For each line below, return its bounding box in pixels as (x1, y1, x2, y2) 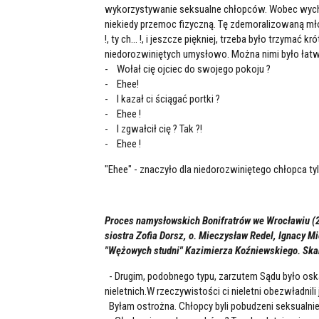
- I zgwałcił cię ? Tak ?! (105, 122, 202, 135)
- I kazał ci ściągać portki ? (105, 92, 220, 105)
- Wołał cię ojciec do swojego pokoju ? (105, 62, 271, 75)
